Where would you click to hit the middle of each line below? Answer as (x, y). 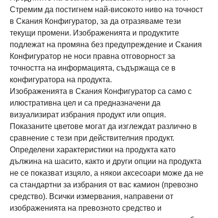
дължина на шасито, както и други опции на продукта (106, 161)
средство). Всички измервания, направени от (91, 196)
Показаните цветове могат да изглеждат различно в (103, 126)
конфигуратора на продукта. (61, 80)
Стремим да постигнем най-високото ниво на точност (106, 9)
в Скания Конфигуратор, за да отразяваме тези (95, 21)
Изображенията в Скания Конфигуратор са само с (101, 91)
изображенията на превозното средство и (86, 208)
